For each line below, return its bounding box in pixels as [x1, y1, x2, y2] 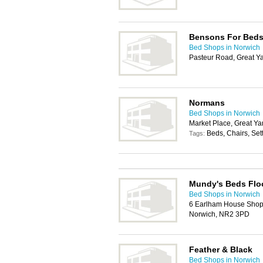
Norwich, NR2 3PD [189, 210, 249, 218]
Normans [189, 98, 225, 107]
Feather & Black [189, 245, 252, 254]
